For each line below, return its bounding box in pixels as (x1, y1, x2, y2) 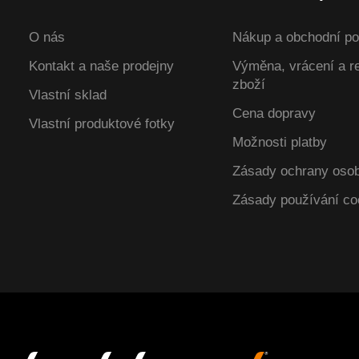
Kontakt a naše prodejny (29, 58, 175, 74)
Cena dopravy (232, 106, 317, 122)
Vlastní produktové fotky (29, 116, 175, 132)
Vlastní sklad (29, 87, 107, 103)
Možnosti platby (232, 135, 328, 151)
